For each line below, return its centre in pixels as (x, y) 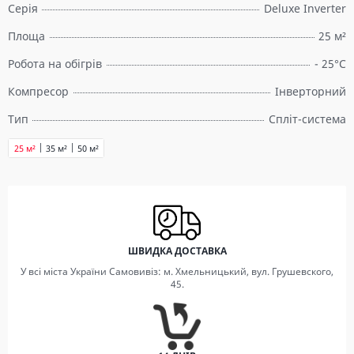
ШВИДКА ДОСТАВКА (177, 251)
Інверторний (311, 91)
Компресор (38, 91)
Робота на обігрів (55, 64)
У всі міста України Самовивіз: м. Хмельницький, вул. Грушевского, (177, 271)
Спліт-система (307, 119)
